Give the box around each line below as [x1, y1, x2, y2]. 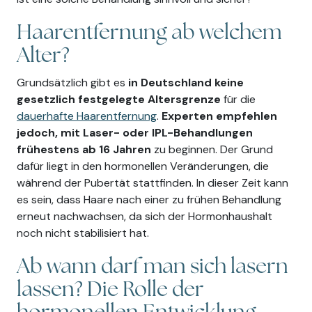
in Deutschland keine [128, 75, 244, 91]
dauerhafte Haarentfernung [17, 109, 157, 124]
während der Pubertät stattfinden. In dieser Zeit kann [17, 175, 288, 191]
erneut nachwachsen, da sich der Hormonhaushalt [17, 209, 272, 224]
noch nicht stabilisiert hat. [17, 226, 149, 241]
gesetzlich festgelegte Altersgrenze [17, 92, 221, 107]
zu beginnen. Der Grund [151, 142, 273, 157]
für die [221, 92, 256, 107]
